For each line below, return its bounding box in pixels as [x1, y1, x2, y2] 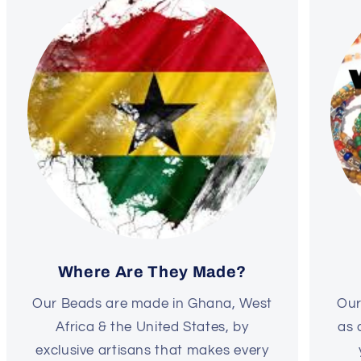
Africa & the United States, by [56, 319, 249, 334]
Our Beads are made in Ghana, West [32, 296, 272, 311]
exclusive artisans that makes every [35, 342, 269, 358]
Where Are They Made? [57, 263, 247, 281]
